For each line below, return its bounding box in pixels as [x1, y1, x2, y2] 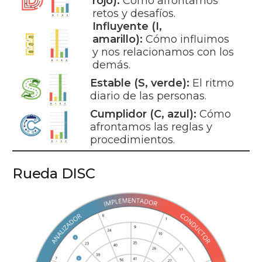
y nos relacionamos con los [92, 45, 235, 58]
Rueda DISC [12, 164, 99, 182]
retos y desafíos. [92, 6, 176, 20]
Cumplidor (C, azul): [90, 107, 197, 120]
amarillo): [92, 32, 143, 46]
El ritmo [189, 76, 235, 89]
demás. [92, 58, 131, 71]
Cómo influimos [143, 32, 230, 46]
